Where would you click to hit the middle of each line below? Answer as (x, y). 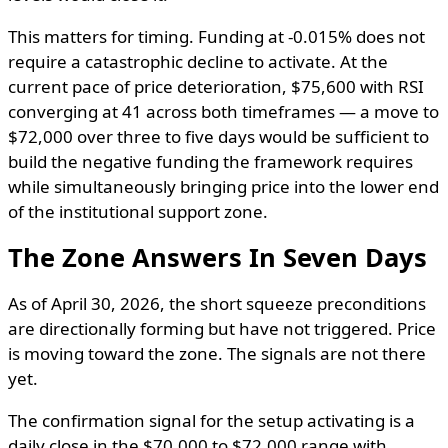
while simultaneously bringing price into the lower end (223, 187)
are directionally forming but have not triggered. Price (222, 329)
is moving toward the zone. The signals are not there (217, 354)
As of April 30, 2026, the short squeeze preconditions (217, 304)
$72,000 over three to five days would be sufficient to (218, 137)
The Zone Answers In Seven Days (217, 257)
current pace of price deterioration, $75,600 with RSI (216, 87)
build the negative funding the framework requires (210, 162)
